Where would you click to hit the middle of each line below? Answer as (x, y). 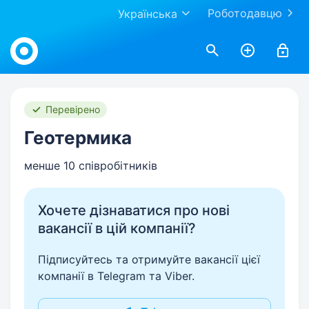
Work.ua (31, 36)
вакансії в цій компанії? (117, 228)
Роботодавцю (245, 13)
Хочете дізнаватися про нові (134, 210)
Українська (148, 14)
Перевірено (73, 109)
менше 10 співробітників (91, 166)
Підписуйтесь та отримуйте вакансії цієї (149, 259)
